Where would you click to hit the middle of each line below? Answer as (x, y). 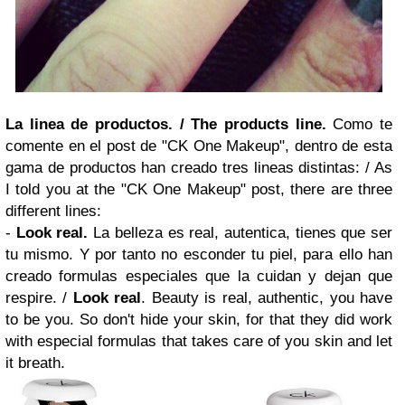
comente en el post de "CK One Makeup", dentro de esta (199, 146)
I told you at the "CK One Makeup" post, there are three (199, 190)
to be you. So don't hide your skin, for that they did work (199, 320)
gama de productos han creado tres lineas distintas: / (188, 168)
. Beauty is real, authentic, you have (267, 298)
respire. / (39, 298)
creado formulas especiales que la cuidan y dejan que (199, 277)
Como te (363, 125)
